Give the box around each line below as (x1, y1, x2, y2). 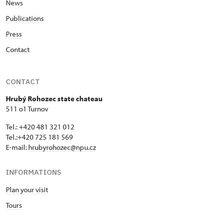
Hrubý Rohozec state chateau (6, 93, 103, 103)
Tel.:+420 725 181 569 (6, 132, 74, 142)
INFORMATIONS (6, 167, 61, 177)
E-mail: (6, 142, 28, 152)
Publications (6, 13, 44, 23)
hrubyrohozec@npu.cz (28, 142, 96, 152)
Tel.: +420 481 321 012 (6, 122, 74, 131)
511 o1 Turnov (6, 104, 48, 113)
